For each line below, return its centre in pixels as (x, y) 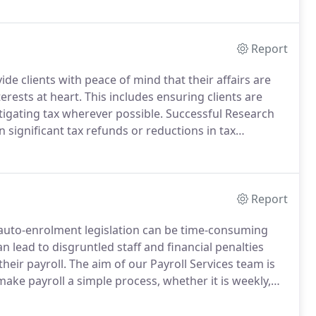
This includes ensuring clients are (172, 97)
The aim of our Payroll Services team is (171, 264)
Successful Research (219, 114)
